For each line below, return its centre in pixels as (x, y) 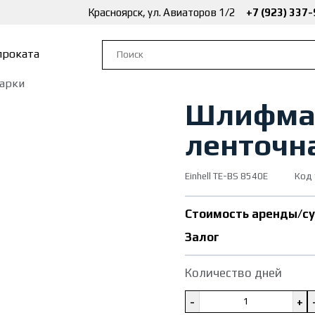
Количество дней (233, 273)
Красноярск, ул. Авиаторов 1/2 (162, 12)
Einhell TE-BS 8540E (226, 176)
